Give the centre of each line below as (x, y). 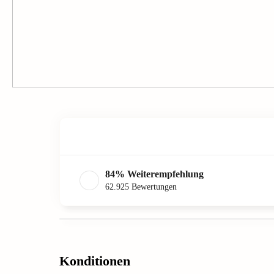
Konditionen (95, 261)
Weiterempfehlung (165, 174)
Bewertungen (154, 187)
